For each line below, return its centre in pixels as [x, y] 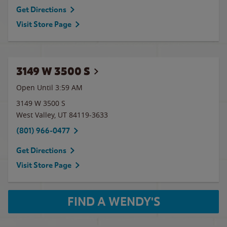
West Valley [35, 115]
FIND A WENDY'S [113, 202]
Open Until [36, 87]
